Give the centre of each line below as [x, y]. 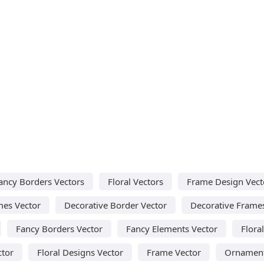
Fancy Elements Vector [171, 228]
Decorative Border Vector [115, 205]
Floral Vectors [136, 181]
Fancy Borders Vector [59, 228]
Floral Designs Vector [80, 252]
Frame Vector [174, 252]
